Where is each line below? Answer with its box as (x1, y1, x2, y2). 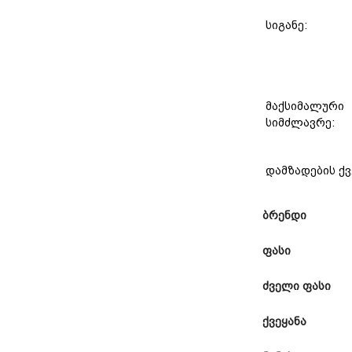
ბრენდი (262, 209, 306, 222)
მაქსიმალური (266, 100, 344, 113)
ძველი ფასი (262, 280, 331, 293)
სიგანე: (266, 19, 310, 32)
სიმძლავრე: (266, 116, 338, 130)
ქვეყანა (262, 315, 306, 328)
